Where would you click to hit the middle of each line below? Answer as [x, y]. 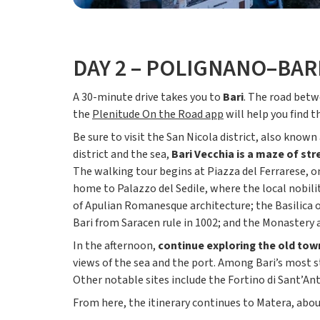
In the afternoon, [115, 246]
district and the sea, [122, 154]
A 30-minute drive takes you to [148, 97]
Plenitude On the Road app [158, 114]
